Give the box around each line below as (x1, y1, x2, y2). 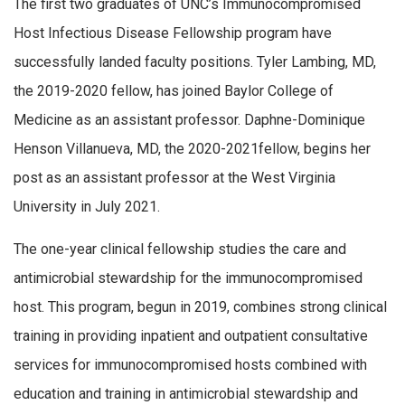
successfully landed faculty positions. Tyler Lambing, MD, (14, 52, 376, 71)
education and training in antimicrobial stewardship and (14, 385, 358, 403)
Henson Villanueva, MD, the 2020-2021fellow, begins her (14, 139, 371, 157)
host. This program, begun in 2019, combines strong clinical (14, 298, 387, 316)
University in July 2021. (14, 197, 160, 215)
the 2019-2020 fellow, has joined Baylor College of (14, 81, 334, 99)
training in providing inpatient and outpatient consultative (14, 327, 368, 345)
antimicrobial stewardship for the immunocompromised (14, 269, 363, 287)
